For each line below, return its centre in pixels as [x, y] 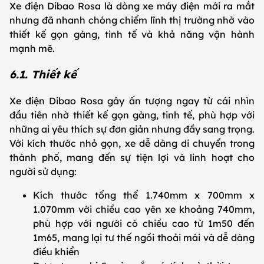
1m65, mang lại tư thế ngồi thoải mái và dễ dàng [144, 238]
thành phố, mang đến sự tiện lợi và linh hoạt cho [132, 158]
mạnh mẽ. [33, 48]
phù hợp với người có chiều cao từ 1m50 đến [144, 224]
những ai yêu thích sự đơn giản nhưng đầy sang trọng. [132, 129]
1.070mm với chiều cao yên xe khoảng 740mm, [144, 209]
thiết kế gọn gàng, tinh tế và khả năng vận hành [132, 34]
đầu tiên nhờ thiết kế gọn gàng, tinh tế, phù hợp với [132, 115]
